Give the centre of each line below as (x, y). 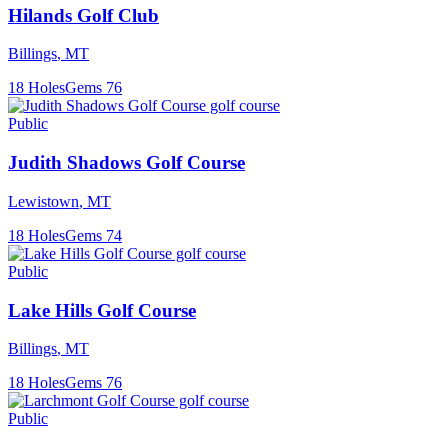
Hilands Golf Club (83, 15)
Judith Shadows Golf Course (126, 163)
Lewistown (43, 201)
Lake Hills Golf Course (102, 310)
